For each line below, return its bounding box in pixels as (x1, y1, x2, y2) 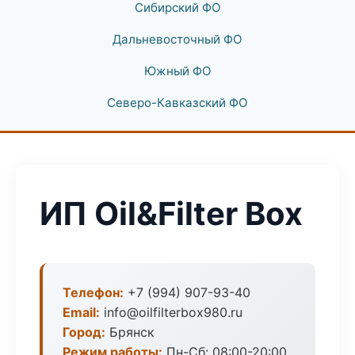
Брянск (105, 324, 155, 340)
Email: (63, 304, 100, 320)
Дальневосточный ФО (113, 32, 242, 47)
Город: (63, 324, 105, 340)
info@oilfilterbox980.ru (100, 304, 242, 320)
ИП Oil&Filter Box (40, 194, 303, 233)
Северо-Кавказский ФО (107, 95, 248, 110)
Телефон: (63, 284, 124, 300)
